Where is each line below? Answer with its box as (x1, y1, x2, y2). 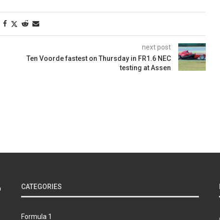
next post (141, 43, 171, 52)
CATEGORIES (21, 183, 62, 191)
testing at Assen (119, 64, 171, 72)
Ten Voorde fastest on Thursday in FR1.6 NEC (27, 55, 171, 63)
